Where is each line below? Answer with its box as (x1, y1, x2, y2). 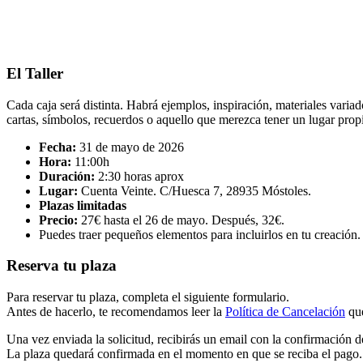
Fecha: (39, 139, 76, 154)
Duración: (39, 169, 95, 183)
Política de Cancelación (225, 305, 345, 319)
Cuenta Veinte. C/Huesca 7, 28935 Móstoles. (78, 183, 311, 198)
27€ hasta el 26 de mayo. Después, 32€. (78, 212, 284, 227)
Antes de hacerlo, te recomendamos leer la (6, 305, 225, 319)
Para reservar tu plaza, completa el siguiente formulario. (6, 290, 289, 305)
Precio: (39, 212, 78, 227)
